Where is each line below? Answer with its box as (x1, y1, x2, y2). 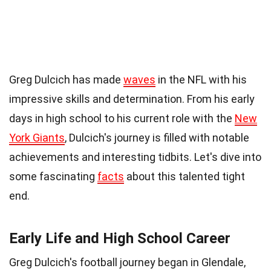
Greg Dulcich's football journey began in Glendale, (9, 255, 246, 269)
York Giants (9, 131, 65, 144)
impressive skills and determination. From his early (9, 92, 255, 105)
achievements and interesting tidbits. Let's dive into (9, 150, 261, 163)
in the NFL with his (155, 73, 247, 86)
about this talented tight (124, 169, 245, 183)
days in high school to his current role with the (9, 111, 235, 125)
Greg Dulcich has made (9, 73, 123, 86)
